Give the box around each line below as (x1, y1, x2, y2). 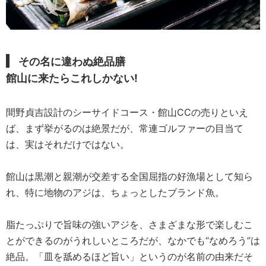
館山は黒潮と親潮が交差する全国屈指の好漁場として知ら (6, 170, 253, 182)
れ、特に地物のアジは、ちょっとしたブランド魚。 (6, 186, 224, 198)
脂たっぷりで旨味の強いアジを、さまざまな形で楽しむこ (6, 218, 253, 230)
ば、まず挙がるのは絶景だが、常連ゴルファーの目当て (6, 122, 243, 134)
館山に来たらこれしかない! (6, 71, 138, 84)
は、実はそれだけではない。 (6, 138, 129, 150)
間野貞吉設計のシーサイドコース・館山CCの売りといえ (6, 106, 248, 118)
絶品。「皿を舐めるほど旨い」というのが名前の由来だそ (6, 250, 253, 262)
